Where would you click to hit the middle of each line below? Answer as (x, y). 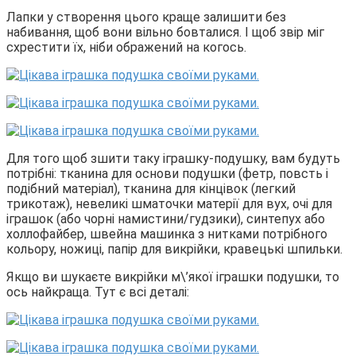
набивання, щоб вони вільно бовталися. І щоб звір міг (165, 32)
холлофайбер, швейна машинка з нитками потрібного (167, 234)
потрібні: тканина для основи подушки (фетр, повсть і (167, 173)
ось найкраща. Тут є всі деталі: (98, 292)
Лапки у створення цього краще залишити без (146, 17)
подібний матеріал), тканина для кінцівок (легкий (151, 188)
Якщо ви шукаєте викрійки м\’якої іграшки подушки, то (173, 277)
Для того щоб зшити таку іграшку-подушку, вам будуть (173, 158)
